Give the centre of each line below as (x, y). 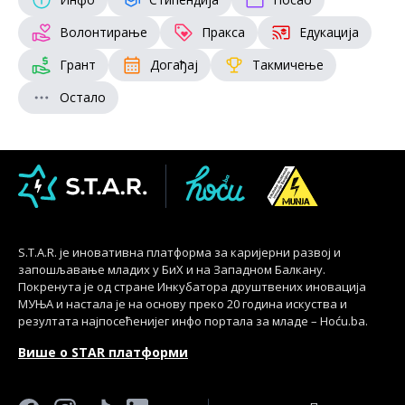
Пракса (223, 32)
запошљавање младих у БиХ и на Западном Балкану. (172, 269)
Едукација (329, 32)
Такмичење (288, 64)
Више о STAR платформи (103, 352)
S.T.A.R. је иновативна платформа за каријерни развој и (179, 252)
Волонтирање (104, 32)
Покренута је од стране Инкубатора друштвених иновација (192, 286)
